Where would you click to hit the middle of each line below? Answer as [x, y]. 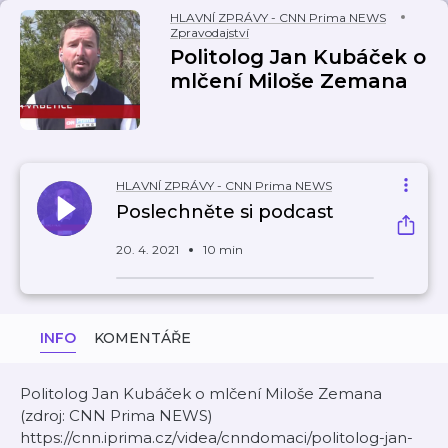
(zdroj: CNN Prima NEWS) [120, 415]
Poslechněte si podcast [225, 212]
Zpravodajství [209, 32]
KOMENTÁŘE [142, 338]
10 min [223, 249]
